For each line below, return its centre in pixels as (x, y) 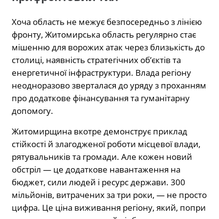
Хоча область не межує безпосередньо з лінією (107, 22)
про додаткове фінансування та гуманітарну (101, 98)
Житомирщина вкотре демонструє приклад (99, 131)
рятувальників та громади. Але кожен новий (102, 156)
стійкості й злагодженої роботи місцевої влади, (106, 144)
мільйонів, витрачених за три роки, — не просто (109, 195)
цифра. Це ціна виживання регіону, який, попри (109, 207)
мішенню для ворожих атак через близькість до (108, 47)
